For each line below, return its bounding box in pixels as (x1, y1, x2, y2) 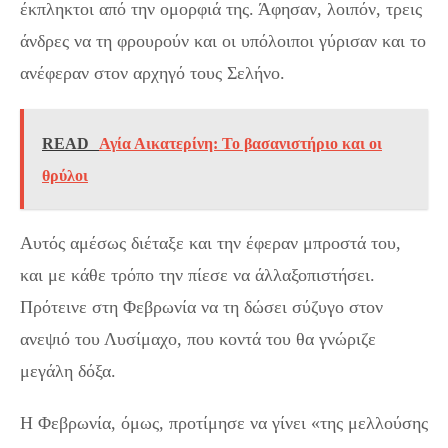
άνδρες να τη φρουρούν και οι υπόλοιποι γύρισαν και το (20, 31, 426, 52)
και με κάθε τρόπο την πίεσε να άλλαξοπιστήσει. (20, 265, 375, 286)
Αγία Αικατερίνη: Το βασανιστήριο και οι (99, 135, 382, 153)
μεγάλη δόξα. (20, 361, 116, 382)
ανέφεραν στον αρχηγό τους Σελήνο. (20, 63, 285, 84)
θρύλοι (42, 167, 88, 185)
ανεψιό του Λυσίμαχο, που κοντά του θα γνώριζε (20, 329, 376, 350)
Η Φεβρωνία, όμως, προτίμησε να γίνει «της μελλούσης (20, 413, 428, 434)
